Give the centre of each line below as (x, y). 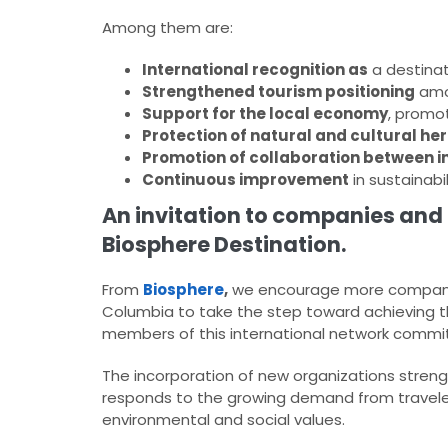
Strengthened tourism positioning (278, 92)
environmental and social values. (223, 420)
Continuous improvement (245, 180)
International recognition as (255, 70)
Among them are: (167, 28)
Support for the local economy (265, 114)
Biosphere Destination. (224, 245)
